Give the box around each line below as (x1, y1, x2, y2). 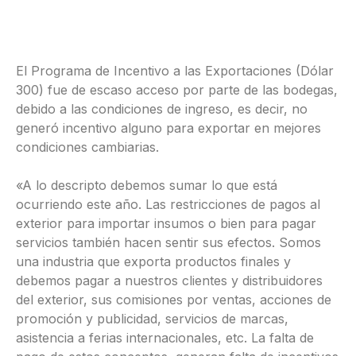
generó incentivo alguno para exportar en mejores (16, 120, 321, 137)
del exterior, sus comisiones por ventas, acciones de (16, 292, 331, 308)
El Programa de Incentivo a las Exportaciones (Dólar (16, 63, 334, 79)
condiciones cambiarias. (16, 139, 159, 156)
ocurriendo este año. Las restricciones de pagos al (16, 196, 320, 213)
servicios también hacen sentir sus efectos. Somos (16, 234, 321, 251)
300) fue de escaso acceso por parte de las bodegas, (16, 82, 338, 99)
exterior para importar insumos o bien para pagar (16, 215, 316, 232)
